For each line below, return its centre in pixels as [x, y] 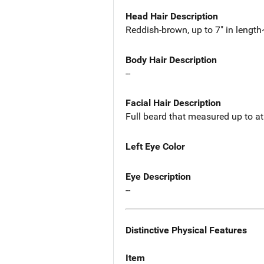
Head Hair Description [172, 16]
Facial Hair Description [173, 103]
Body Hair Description [171, 60]
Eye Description [158, 177]
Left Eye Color [155, 147]
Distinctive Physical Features [186, 230]
